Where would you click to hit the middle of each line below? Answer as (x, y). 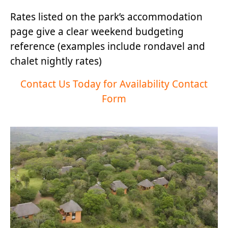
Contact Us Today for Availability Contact (114, 84)
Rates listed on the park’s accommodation (106, 17)
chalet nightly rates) (56, 61)
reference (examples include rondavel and (108, 46)
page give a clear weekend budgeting (97, 31)
